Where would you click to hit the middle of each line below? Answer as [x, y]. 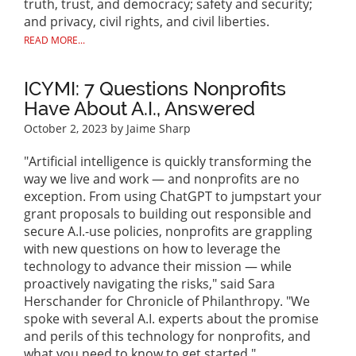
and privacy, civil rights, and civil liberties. [147, 22]
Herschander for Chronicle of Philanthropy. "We [167, 302]
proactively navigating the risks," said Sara [149, 284]
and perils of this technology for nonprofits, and [167, 337]
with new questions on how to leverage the [152, 249]
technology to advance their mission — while [158, 267]
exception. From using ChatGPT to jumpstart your [173, 197]
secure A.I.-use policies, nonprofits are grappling [168, 232]
